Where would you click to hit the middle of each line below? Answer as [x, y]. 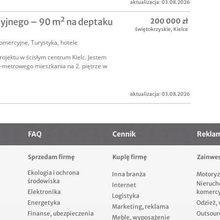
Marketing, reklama [140, 207]
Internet [124, 185]
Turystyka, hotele [54, 43]
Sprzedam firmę [51, 157]
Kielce [181, 29]
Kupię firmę [130, 157]
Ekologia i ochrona [54, 173]
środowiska [44, 181]
